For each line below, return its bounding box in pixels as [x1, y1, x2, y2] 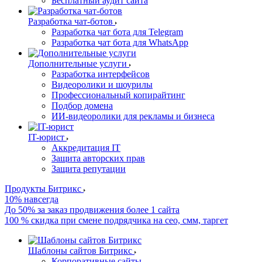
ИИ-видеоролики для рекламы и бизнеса [51, 111, 215, 121]
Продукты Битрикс [5, 184, 84, 194]
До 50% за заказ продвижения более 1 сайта [5, 205, 180, 215]
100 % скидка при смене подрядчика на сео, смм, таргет [5, 215, 228, 225]
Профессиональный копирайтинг [51, 90, 185, 100]
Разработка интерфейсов [51, 69, 150, 79]
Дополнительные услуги [28, 58, 127, 68]
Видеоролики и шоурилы [51, 80, 153, 89]
